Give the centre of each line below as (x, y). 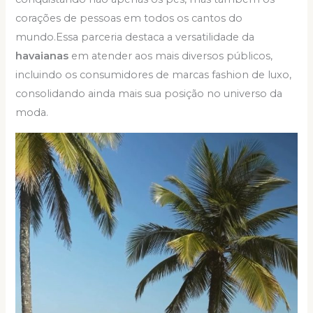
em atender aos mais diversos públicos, (172, 56)
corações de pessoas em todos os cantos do (129, 19)
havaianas (44, 56)
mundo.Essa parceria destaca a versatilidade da (135, 37)
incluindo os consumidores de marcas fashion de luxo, (154, 75)
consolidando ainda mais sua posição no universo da (149, 94)
